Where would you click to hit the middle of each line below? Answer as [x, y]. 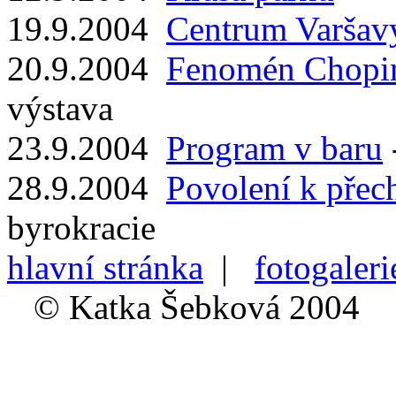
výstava [60, 108]
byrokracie [81, 227]
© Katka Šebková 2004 [183, 307]
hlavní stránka [105, 267]
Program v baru [274, 148]
